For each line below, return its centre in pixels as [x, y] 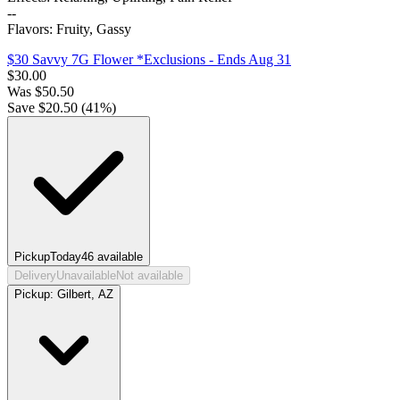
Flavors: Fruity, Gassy [69, 29]
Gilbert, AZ [85, 295]
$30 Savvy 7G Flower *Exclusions [106, 60]
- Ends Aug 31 [248, 60]
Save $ [26, 108]
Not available [150, 276]
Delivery [35, 276]
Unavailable [86, 276]
